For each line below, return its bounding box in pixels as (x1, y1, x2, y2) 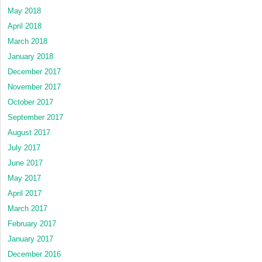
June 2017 (8, 158, 43, 167)
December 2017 (8, 67, 61, 76)
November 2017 (8, 82, 61, 91)
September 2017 (8, 112, 63, 122)
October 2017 (8, 97, 53, 106)
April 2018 (8, 21, 42, 30)
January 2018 (8, 51, 53, 61)
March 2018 (8, 36, 47, 46)
